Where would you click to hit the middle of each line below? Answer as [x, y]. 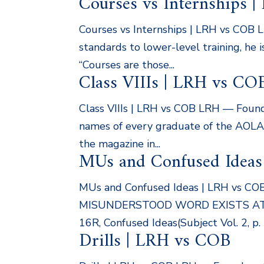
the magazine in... [120, 144]
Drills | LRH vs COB [155, 242]
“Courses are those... [127, 65]
